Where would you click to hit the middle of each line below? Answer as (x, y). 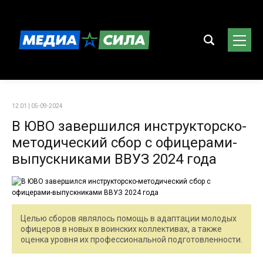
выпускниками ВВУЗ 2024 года (114, 159)
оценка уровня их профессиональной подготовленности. (131, 240)
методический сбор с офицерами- (124, 143)
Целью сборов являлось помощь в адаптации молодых (129, 218)
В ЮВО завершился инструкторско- (129, 126)
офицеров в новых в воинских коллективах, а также (121, 229)
